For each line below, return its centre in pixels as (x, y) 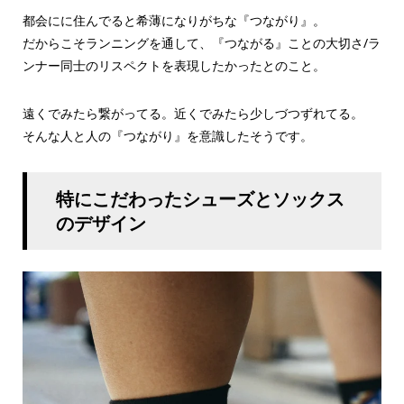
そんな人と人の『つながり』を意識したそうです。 (167, 135)
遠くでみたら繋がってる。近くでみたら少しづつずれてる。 (193, 113)
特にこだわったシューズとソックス (200, 198)
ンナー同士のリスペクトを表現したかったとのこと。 (174, 65)
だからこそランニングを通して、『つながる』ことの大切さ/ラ (201, 42)
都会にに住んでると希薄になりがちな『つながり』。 (174, 20)
